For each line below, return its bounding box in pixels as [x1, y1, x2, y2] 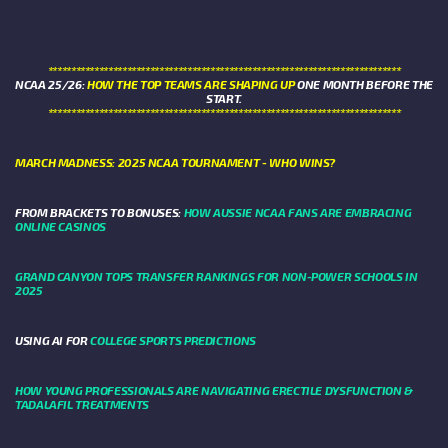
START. [206, 91, 242, 106]
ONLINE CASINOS [15, 219, 106, 234]
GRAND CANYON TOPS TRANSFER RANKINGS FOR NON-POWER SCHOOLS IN [15, 269, 418, 284]
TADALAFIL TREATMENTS [15, 397, 149, 412]
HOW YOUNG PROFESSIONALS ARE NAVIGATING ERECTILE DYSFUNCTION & [15, 383, 414, 398]
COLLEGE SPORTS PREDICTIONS [90, 333, 256, 348]
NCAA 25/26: [15, 77, 87, 92]
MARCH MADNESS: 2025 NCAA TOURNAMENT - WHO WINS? [15, 155, 336, 170]
